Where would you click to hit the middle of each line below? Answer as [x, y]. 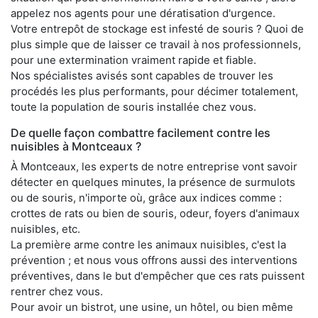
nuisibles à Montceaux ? [76, 146]
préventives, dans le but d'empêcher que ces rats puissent [158, 275]
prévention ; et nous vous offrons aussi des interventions [154, 260]
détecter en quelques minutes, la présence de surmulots [153, 182]
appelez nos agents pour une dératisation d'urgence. [143, 13]
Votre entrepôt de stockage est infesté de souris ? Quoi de [157, 28]
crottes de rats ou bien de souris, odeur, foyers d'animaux [155, 213]
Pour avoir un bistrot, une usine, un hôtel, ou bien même [152, 307]
